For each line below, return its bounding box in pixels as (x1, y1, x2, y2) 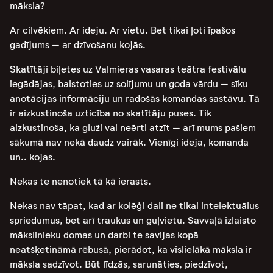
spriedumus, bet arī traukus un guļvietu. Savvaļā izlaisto (10, 214, 256, 226)
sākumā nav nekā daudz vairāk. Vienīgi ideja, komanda (10, 136, 249, 148)
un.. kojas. (10, 151, 55, 163)
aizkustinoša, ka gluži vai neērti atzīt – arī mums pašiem (10, 122, 256, 133)
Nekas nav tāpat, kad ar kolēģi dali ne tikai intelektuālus (10, 200, 259, 211)
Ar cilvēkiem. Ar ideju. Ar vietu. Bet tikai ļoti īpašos (10, 24, 235, 36)
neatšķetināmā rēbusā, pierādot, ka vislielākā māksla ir (10, 244, 252, 255)
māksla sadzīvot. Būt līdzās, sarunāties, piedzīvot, (10, 258, 228, 270)
